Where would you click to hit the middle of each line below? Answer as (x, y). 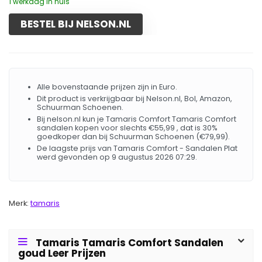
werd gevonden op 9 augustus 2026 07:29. (117, 157)
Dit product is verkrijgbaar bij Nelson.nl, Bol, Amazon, (135, 99)
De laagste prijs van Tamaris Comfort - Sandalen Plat (137, 148)
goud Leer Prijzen (62, 253)
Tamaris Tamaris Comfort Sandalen (130, 243)
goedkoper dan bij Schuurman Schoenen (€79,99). (133, 137)
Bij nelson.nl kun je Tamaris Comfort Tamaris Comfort (137, 119)
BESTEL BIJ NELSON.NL (76, 24)
